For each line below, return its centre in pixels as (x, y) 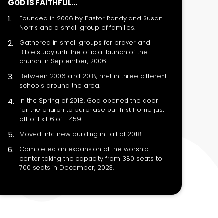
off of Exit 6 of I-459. (53, 119)
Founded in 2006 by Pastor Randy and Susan (91, 18)
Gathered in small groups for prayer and (85, 43)
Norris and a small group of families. (77, 27)
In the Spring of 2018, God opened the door (89, 100)
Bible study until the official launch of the (83, 52)
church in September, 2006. (63, 61)
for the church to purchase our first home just (92, 110)
